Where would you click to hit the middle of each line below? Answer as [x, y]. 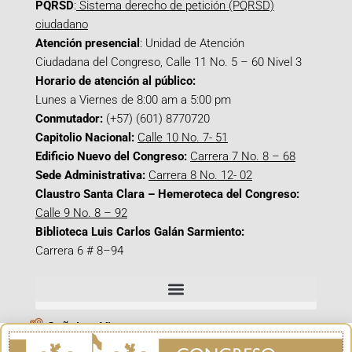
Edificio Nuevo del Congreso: [111, 156]
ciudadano [62, 24]
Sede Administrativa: [90, 175]
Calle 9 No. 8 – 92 [81, 213]
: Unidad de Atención [192, 43]
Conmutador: [69, 119]
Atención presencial [88, 43]
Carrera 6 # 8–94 [79, 251]
